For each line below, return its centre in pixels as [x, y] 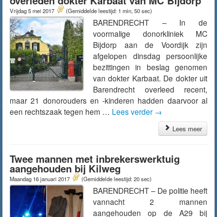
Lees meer [186, 129]
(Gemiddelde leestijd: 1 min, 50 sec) [109, 11]
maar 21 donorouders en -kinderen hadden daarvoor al [108, 100]
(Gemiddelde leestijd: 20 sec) [116, 179]
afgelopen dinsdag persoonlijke [150, 56]
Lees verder [133, 111]
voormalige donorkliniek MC [150, 33]
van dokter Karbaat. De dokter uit [150, 78]
